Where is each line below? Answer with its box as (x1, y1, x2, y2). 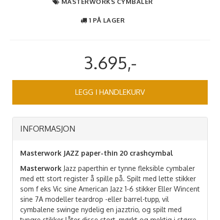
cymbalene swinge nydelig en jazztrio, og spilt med (20, 205, 182, 214)
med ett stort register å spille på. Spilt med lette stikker (20, 174, 196, 183)
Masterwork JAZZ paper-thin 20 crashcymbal (20, 148, 173, 157)
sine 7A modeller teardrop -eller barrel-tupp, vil (20, 194, 169, 203)
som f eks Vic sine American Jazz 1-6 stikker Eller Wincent (20, 184, 200, 193)
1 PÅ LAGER (89, 16, 125, 24)
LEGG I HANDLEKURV (75, 87, 145, 97)
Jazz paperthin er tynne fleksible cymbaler (61, 164, 195, 172)
